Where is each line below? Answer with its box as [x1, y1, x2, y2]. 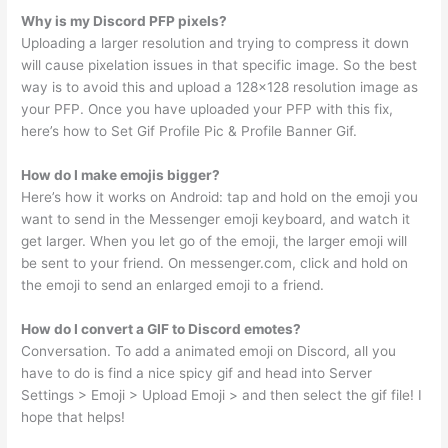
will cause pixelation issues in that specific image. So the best [21, 57, 418, 74]
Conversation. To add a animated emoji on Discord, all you [21, 343, 397, 360]
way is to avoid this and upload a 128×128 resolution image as [21, 79, 419, 96]
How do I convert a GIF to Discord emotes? [21, 321, 302, 338]
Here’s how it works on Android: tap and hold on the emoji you [21, 189, 419, 206]
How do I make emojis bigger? [21, 167, 221, 184]
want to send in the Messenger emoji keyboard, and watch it [21, 211, 411, 228]
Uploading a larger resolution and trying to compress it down [21, 35, 410, 52]
